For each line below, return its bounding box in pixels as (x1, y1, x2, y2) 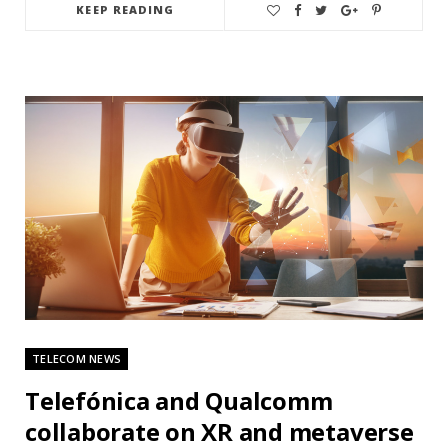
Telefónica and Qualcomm (25, 383, 333, 417)
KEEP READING (76, 2, 175, 18)
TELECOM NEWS (32, 350, 122, 366)
